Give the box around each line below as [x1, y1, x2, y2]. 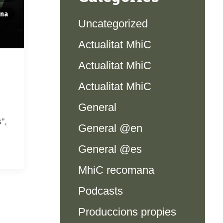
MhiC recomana [78, 164, 154, 176]
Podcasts [78, 185, 123, 197]
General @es [78, 143, 142, 155]
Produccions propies [78, 206, 176, 218]
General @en [78, 122, 142, 134]
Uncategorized [78, 17, 148, 30]
